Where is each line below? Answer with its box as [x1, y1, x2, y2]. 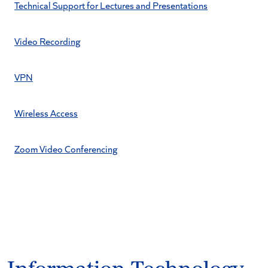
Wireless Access [14, 106, 78, 119]
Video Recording [14, 35, 80, 47]
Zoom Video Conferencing [14, 142, 117, 155]
